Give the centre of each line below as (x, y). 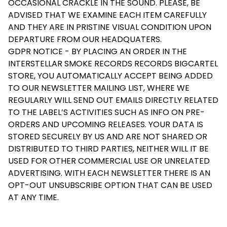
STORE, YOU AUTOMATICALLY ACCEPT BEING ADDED (110, 75)
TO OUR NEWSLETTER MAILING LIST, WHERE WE (99, 88)
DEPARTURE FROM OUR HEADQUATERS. (85, 39)
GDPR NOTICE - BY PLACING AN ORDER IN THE (98, 51)
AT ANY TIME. (33, 197)
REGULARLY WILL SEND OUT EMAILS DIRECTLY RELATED (113, 100)
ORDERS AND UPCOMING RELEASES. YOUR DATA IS (106, 124)
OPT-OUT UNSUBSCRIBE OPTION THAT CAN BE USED (110, 185)
